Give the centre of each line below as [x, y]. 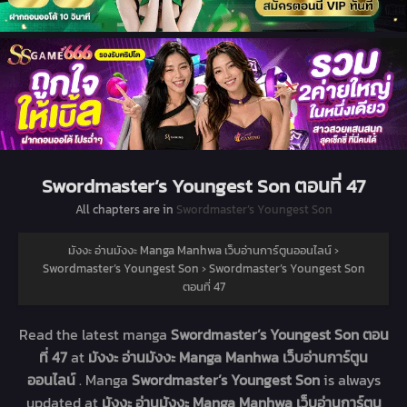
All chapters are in [125, 210]
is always [352, 380]
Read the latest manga [94, 335]
